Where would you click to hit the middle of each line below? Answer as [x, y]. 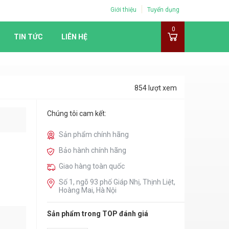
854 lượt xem [156, 88]
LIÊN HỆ [74, 37]
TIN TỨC [28, 37]
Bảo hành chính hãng [93, 150]
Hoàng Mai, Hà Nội [88, 190]
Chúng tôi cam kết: [77, 113]
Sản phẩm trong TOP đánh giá [98, 214]
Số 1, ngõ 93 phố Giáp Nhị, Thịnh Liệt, [117, 182]
